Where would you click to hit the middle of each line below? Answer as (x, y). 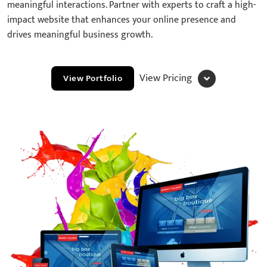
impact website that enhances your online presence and (122, 20)
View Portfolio (93, 79)
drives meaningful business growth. (80, 35)
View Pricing (165, 78)
